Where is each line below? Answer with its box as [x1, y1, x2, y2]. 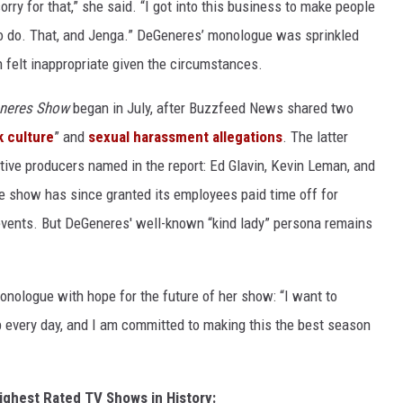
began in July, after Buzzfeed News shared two [73, 98, 354, 117]
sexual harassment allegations [88, 127, 282, 146]
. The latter [282, 127, 348, 146]
